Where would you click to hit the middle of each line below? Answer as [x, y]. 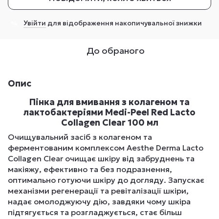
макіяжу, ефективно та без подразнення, [90, 169]
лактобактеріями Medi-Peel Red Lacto [109, 112]
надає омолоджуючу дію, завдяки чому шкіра [99, 202]
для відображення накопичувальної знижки [124, 23]
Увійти [35, 23]
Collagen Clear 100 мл [109, 122]
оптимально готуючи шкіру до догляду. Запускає [106, 180]
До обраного [115, 51]
